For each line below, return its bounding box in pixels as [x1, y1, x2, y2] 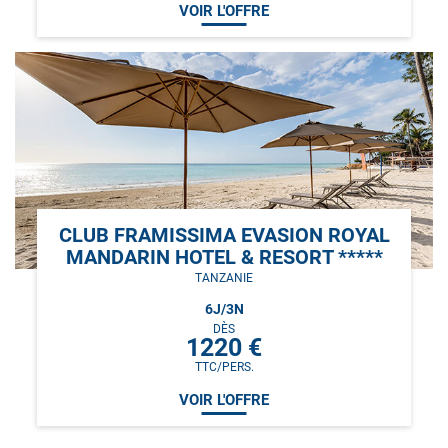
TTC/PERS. [194, 360, 254, 375]
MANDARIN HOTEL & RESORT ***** [65, 244, 383, 269]
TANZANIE [195, 270, 253, 285]
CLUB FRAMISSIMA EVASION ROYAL [58, 222, 390, 247]
